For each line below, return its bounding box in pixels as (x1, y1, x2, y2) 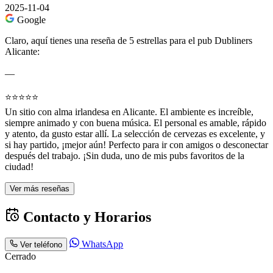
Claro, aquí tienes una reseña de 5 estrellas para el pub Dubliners (5, 35, 252, 46)
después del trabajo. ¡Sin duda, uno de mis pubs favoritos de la (5, 151, 244, 161)
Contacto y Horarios (19, 208, 151, 225)
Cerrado (5, 251, 36, 262)
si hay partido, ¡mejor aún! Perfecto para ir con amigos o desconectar (5, 140, 268, 151)
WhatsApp (82, 239, 124, 250)
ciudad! (5, 161, 34, 172)
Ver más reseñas (10, 184, 69, 194)
